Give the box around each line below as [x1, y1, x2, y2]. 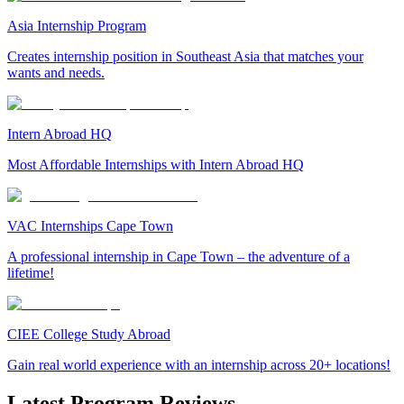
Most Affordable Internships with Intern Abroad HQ [7, 157, 304, 173]
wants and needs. [7, 65, 105, 81]
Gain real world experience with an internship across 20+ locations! [7, 357, 390, 373]
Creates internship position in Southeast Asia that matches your [7, 49, 363, 65]
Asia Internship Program [7, 18, 146, 34]
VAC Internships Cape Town [7, 218, 173, 234]
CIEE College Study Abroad [7, 326, 170, 343]
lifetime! [7, 265, 54, 281]
